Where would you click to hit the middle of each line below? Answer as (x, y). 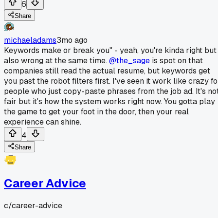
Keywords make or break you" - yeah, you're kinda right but (110, 50)
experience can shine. (43, 122)
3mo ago (72, 40)
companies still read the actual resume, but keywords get (107, 71)
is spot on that (176, 60)
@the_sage (129, 60)
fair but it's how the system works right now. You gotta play (109, 101)
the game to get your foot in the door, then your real (96, 111)
